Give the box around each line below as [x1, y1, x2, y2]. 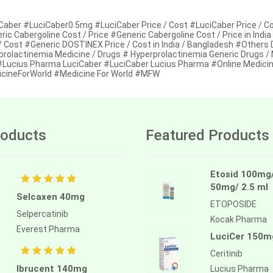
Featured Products [146, 126, 269, 144]
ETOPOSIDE [210, 199, 257, 209]
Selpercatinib [16, 208, 68, 219]
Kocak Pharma [210, 214, 267, 224]
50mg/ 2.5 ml [210, 181, 268, 193]
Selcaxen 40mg [16, 191, 85, 202]
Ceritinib [210, 248, 243, 258]
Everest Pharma [16, 224, 80, 234]
